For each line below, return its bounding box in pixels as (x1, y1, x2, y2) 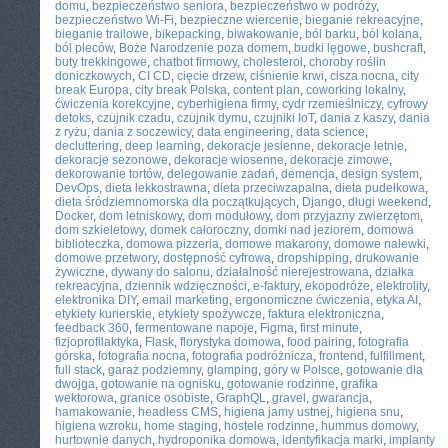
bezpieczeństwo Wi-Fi (55, 13, 174, 27)
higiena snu (336, 405, 400, 419)
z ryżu (55, 125, 87, 139)
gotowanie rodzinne (227, 377, 335, 391)
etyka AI (376, 293, 418, 307)
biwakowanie (227, 27, 299, 41)
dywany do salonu (111, 265, 210, 279)
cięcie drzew (177, 69, 244, 83)
